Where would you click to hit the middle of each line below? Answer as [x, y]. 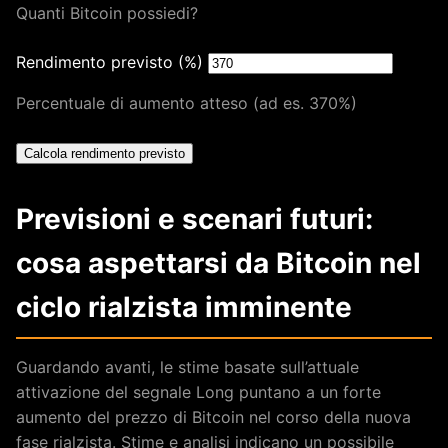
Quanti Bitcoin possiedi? [107, 13]
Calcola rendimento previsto [104, 153]
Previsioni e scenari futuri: [194, 219]
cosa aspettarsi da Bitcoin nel [218, 263]
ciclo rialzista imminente [184, 307]
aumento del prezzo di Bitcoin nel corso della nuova [213, 417]
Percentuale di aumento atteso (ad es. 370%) [186, 103]
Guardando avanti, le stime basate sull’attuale [187, 367]
